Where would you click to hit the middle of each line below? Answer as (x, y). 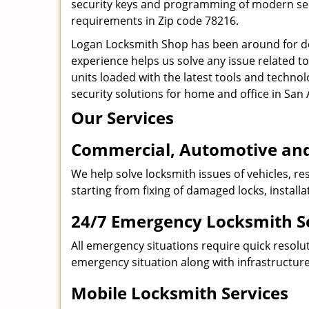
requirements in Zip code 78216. (155, 21)
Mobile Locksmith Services (180, 293)
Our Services (122, 118)
